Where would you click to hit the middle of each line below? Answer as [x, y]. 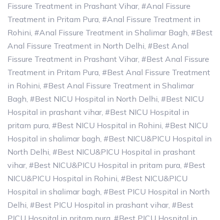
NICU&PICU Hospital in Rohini [62, 179]
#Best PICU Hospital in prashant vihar [99, 205]
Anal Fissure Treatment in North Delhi [76, 46]
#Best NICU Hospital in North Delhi [94, 99]
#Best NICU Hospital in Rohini [107, 125]
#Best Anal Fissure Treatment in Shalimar [119, 86]
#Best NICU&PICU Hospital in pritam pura [105, 165]
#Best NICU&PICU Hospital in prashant [124, 152]
